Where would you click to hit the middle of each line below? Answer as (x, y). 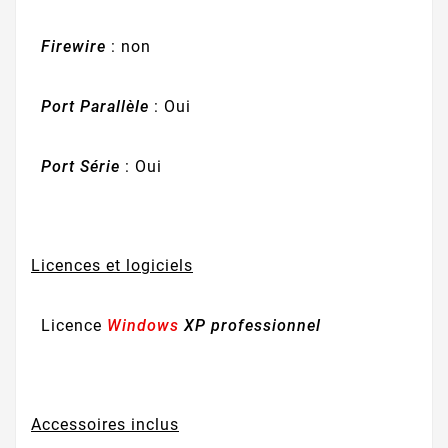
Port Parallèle (95, 107)
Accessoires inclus (105, 425)
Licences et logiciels (112, 266)
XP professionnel (250, 325)
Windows (143, 325)
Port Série (83, 166)
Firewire (76, 47)
